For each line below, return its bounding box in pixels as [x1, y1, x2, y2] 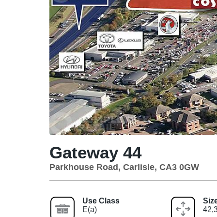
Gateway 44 [49, 142, 141, 162]
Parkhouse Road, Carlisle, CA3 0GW [49, 162, 199, 172]
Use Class [82, 196, 120, 205]
